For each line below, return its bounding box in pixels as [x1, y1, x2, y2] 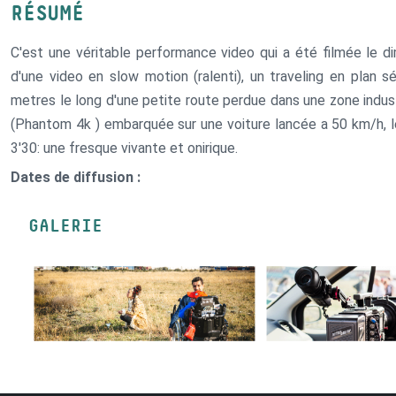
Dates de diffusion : [11, 169, 141, 186]
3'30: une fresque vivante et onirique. [11, 140, 239, 156]
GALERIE [28, 217, 103, 235]
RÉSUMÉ [11, 4, 84, 25]
